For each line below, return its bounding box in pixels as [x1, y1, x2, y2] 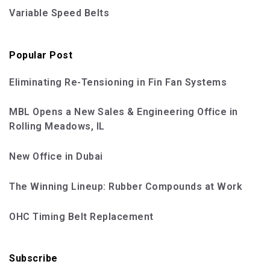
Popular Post [9, 49, 72, 61]
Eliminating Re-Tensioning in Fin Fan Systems [9, 77, 227, 89]
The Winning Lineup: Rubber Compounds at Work [9, 181, 242, 193]
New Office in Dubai [9, 151, 103, 163]
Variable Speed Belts [9, 7, 109, 19]
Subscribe [9, 253, 58, 265]
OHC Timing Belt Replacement [9, 211, 154, 223]
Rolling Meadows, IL [9, 121, 105, 133]
